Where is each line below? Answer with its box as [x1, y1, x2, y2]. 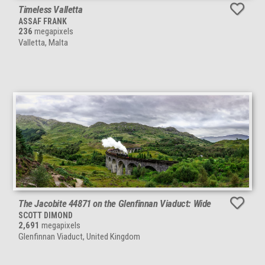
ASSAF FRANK [18, 16, 67, 26]
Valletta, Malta [18, 37, 68, 48]
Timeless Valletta [18, 3, 83, 15]
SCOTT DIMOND [18, 210, 73, 220]
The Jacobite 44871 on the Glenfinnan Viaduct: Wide [18, 197, 211, 209]
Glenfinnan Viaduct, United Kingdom [18, 231, 140, 242]
